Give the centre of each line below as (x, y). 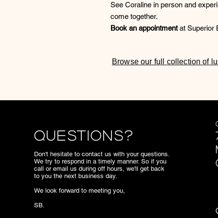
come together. (134, 16)
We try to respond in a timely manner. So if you (100, 161)
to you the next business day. (76, 176)
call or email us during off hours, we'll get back (99, 169)
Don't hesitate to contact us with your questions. (102, 154)
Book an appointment (144, 28)
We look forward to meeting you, (80, 191)
